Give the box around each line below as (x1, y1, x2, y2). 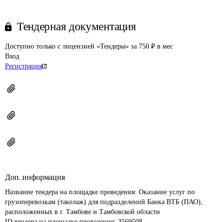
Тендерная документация (17, 20, 136, 33)
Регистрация (5, 62, 42, 70)
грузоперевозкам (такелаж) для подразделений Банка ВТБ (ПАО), (5, 198, 205, 206)
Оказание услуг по (139, 188, 197, 196)
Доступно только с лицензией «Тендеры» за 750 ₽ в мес (5, 43, 173, 50)
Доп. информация (5, 173, 65, 181)
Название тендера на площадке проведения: (5, 188, 139, 196)
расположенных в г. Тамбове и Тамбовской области (5, 208, 160, 216)
